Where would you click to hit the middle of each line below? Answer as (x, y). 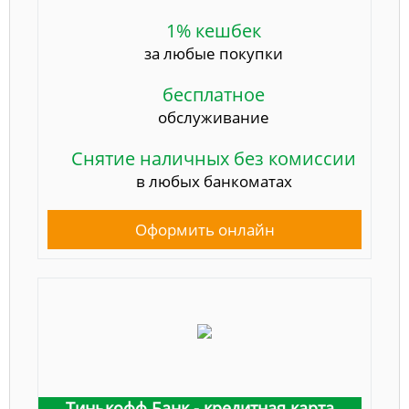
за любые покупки (214, 54)
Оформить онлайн (204, 230)
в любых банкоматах (214, 182)
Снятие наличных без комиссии (214, 159)
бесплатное (214, 95)
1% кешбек (214, 31)
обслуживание (214, 118)
